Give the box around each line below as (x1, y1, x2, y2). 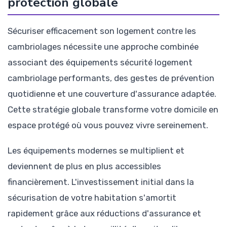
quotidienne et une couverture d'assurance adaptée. (8, 88, 216, 99)
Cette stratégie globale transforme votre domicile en (8, 104, 218, 115)
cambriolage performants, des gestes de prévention (8, 72, 214, 83)
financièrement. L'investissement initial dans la (8, 176, 194, 187)
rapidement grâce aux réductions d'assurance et (8, 208, 201, 218)
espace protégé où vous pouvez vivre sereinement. (8, 120, 208, 130)
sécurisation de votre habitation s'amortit (8, 192, 176, 203)
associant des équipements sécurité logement (8, 57, 193, 67)
